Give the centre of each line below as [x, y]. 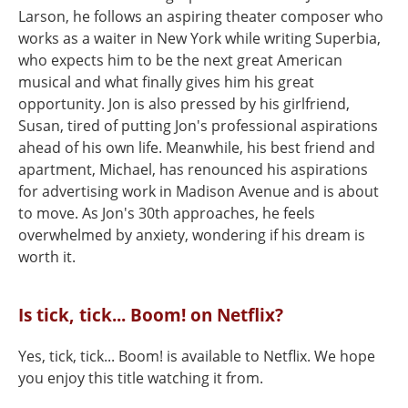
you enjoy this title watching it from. [141, 378]
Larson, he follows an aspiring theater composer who [201, 16]
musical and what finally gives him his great [166, 82]
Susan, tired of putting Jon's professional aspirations [198, 126]
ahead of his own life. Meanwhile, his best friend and [197, 148]
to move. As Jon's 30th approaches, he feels [167, 213]
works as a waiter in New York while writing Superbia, [199, 38]
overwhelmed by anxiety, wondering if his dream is [192, 235]
